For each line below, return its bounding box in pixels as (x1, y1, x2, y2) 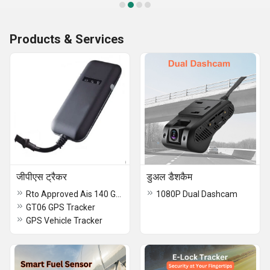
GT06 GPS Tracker (26, 202, 95, 212)
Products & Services (10, 32, 124, 46)
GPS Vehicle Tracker (26, 216, 102, 225)
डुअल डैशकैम (146, 171, 192, 183)
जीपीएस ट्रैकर (16, 171, 67, 183)
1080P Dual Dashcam (156, 189, 237, 199)
